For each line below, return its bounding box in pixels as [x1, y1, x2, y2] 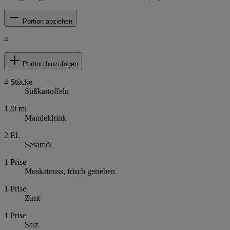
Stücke [10, 78, 32, 87]
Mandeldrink [25, 113, 66, 123]
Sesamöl [25, 140, 52, 149]
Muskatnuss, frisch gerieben [25, 167, 115, 176]
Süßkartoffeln [25, 87, 69, 96]
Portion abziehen [23, 17, 72, 26]
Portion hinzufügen [23, 60, 78, 68]
